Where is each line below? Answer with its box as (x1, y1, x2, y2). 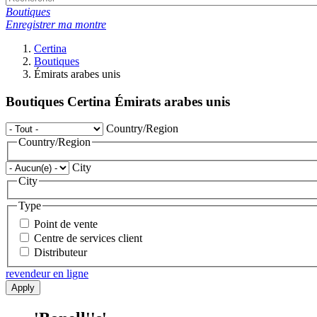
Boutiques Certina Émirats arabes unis (6, 93, 230, 109)
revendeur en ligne (6, 267, 88, 280)
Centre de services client (34, 232, 142, 245)
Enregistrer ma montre (6, 18, 106, 30)
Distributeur (34, 246, 87, 259)
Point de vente (34, 218, 98, 231)
